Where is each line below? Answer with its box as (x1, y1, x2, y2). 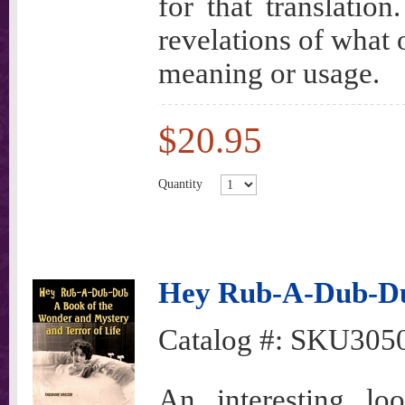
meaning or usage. (158, 57, 380, 89)
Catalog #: (158, 324, 290, 356)
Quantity (158, 176, 202, 191)
